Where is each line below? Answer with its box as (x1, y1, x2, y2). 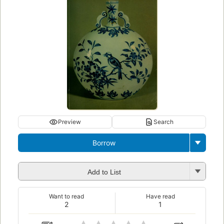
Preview (58, 118, 81, 126)
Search (153, 118, 173, 126)
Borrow (92, 138, 115, 147)
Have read (145, 192, 175, 200)
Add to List (87, 167, 121, 176)
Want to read (49, 192, 84, 200)
